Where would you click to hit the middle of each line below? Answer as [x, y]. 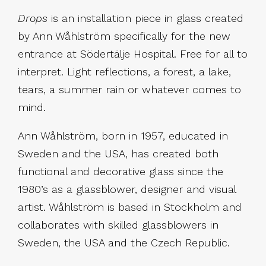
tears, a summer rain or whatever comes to [129, 90]
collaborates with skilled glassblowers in [118, 225]
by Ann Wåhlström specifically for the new [124, 36]
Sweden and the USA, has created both [118, 154]
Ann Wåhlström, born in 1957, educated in [123, 136]
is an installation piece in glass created [147, 18]
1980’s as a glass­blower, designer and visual [127, 189]
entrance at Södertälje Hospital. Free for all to [133, 54]
